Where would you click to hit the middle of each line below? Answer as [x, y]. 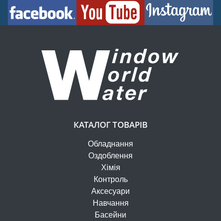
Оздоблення [110, 155]
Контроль [110, 179]
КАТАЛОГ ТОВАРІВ [110, 125]
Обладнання [110, 144]
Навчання [110, 203]
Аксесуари [110, 191]
